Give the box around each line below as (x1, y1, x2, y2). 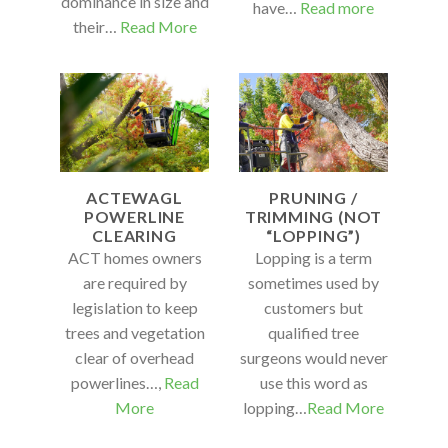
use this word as (259, 372, 368, 392)
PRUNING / (269, 187, 358, 207)
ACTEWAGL (86, 187, 183, 207)
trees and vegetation (64, 322, 205, 342)
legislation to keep (71, 297, 198, 317)
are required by (82, 272, 187, 292)
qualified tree (268, 322, 359, 342)
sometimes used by (248, 272, 379, 292)
